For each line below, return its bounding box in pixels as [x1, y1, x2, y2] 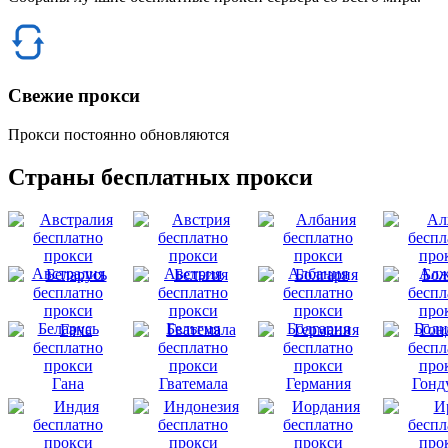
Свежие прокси [8, 85, 140, 107]
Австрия [164, 264, 222, 282]
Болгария [286, 319, 350, 337]
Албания [288, 264, 348, 282]
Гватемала [158, 374, 228, 392]
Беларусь [37, 319, 99, 337]
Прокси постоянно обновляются [8, 125, 229, 143]
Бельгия [166, 319, 220, 337]
